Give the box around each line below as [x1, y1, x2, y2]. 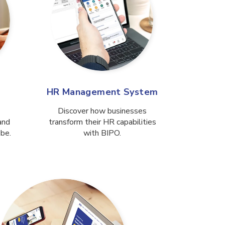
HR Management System [46, 86, 158, 98]
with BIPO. [83, 128, 121, 139]
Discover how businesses [58, 105, 147, 117]
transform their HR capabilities [48, 117, 156, 128]
